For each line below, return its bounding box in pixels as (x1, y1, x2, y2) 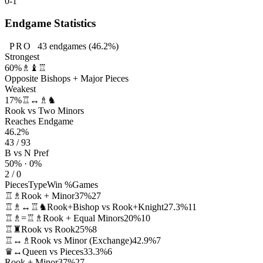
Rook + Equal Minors (43, 213, 124, 224)
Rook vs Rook (21, 224, 75, 235)
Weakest (5, 84, 36, 95)
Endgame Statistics (5, 17, 96, 30)
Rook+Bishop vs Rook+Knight (47, 202, 164, 213)
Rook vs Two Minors (5, 106, 84, 116)
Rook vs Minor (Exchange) (31, 235, 132, 246)
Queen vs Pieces (22, 247, 83, 257)
